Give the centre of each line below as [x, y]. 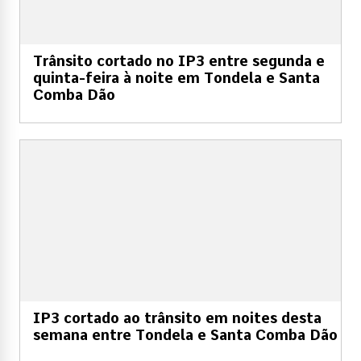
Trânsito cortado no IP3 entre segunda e [179, 60]
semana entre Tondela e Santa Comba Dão [185, 334]
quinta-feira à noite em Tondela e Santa [176, 77]
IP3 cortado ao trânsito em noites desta [177, 317]
